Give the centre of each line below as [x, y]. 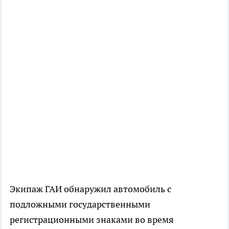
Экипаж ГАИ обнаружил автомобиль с [90, 189]
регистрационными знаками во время [92, 219]
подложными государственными [80, 204]
